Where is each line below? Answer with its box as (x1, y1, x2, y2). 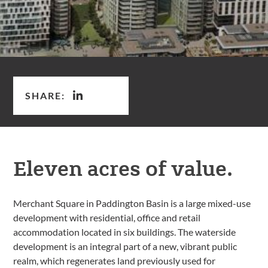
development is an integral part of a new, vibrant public (13, 240, 237, 252)
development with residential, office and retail (13, 212, 201, 223)
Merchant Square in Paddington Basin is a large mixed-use (13, 197, 251, 209)
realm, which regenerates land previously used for (13, 255, 216, 266)
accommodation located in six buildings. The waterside (13, 226, 236, 237)
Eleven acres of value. (13, 154, 233, 181)
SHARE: (25, 89, 66, 101)
